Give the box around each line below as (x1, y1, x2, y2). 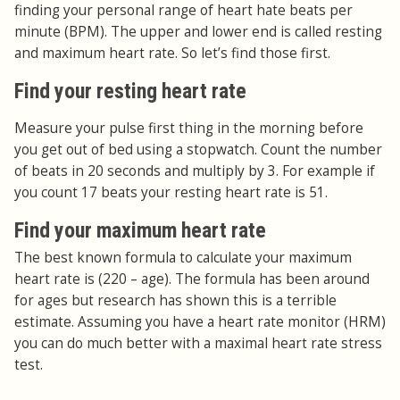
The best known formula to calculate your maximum (14, 248, 352, 268)
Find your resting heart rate (14, 79, 246, 104)
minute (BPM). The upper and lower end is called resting (14, 22, 382, 42)
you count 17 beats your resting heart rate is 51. (14, 183, 328, 203)
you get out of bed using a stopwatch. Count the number (14, 140, 382, 160)
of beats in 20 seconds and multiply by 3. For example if (14, 162, 375, 181)
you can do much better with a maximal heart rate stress (14, 334, 382, 354)
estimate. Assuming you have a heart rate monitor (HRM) (14, 312, 386, 332)
